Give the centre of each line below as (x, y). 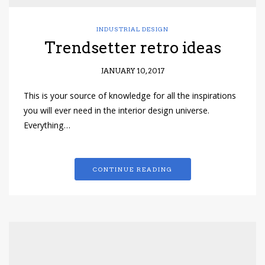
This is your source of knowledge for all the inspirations (130, 97)
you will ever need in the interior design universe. (117, 112)
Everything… (47, 127)
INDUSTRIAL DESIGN (132, 29)
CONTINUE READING (132, 169)
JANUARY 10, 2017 (132, 71)
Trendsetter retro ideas (132, 48)
